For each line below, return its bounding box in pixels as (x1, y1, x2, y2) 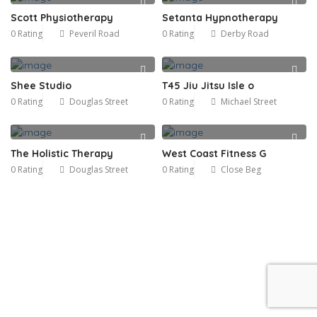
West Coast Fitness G (162, 146, 266, 160)
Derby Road (221, 28, 269, 40)
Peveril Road (69, 28, 120, 40)
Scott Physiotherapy (11, 11, 113, 25)
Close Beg (221, 163, 261, 175)
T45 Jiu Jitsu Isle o (162, 79, 254, 92)
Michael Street (221, 95, 277, 108)
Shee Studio (11, 79, 71, 92)
